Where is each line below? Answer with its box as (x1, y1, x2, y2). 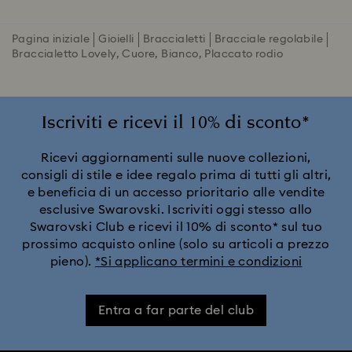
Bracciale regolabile (214, 34, 324, 46)
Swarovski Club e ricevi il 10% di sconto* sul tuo (29, 221, 323, 234)
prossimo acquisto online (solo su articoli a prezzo (22, 238, 330, 251)
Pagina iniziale (12, 34, 90, 46)
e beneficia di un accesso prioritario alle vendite (27, 186, 325, 200)
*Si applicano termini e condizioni (94, 255, 302, 269)
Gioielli (98, 34, 134, 46)
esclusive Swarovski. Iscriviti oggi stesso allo (39, 203, 313, 217)
